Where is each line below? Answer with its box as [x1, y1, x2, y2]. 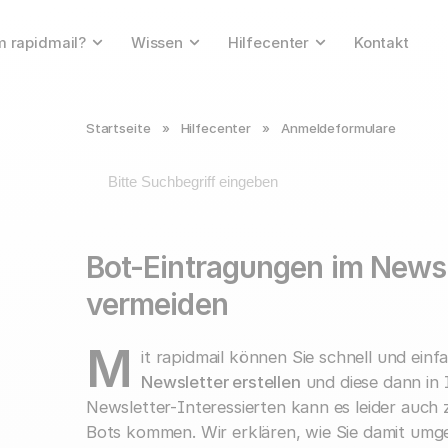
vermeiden [85, 286, 228, 323]
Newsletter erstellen [141, 372, 301, 393]
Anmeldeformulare [281, 120, 396, 137]
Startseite [85, 120, 151, 137]
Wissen [130, 33, 184, 52]
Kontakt [353, 33, 409, 52]
